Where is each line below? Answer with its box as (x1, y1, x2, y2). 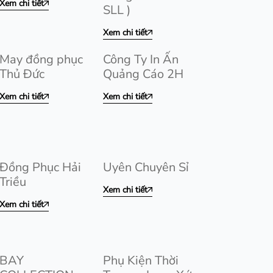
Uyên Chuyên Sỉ (103, 159, 189, 175)
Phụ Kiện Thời (103, 252, 179, 269)
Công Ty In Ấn (103, 51, 179, 68)
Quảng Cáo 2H (103, 66, 183, 82)
